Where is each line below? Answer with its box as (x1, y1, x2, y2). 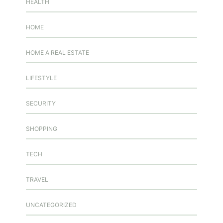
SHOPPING (26, 124, 57, 132)
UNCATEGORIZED (26, 201, 77, 209)
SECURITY (26, 99, 56, 107)
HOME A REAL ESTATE (26, 48, 89, 56)
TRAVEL (26, 175, 48, 183)
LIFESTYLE (26, 74, 57, 82)
